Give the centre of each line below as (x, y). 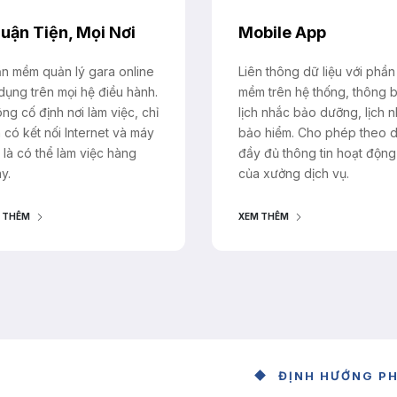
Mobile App (282, 33)
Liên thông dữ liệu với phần (317, 72)
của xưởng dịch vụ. (294, 174)
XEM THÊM (264, 217)
